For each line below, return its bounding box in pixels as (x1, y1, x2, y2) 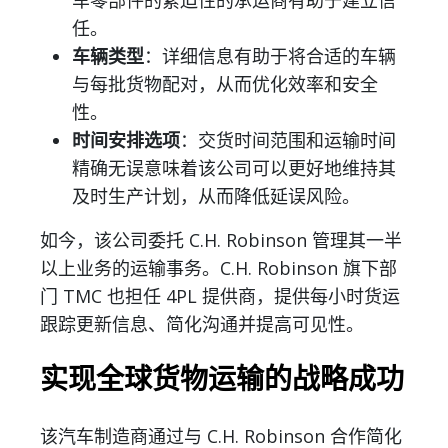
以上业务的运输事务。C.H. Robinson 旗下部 (40, 256, 397, 281)
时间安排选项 (72, 128, 180, 153)
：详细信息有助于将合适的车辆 (144, 44, 396, 69)
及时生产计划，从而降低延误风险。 (72, 184, 360, 209)
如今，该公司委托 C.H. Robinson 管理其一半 (40, 228, 402, 253)
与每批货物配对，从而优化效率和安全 (72, 72, 378, 97)
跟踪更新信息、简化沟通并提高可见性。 (40, 312, 364, 337)
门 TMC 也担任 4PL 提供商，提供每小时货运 (40, 284, 400, 309)
